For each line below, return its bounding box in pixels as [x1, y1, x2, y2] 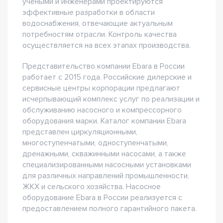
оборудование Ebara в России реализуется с [22, 193, 182, 203]
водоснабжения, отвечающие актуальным [22, 18, 173, 28]
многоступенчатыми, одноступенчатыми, [22, 138, 168, 148]
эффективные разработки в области [22, 7, 155, 17]
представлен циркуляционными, [22, 127, 137, 137]
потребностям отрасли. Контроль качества [22, 29, 177, 39]
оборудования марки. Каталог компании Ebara [22, 116, 186, 126]
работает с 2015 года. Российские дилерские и [22, 72, 192, 82]
